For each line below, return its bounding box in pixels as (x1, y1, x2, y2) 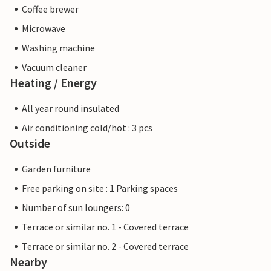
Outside (10, 135, 50, 151)
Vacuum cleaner (22, 61, 87, 73)
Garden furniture (22, 163, 91, 175)
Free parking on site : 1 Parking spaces (22, 182, 178, 194)
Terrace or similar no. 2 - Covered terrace (22, 240, 189, 252)
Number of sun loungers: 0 (22, 201, 130, 214)
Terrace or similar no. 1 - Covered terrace (22, 221, 189, 233)
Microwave (22, 22, 65, 34)
